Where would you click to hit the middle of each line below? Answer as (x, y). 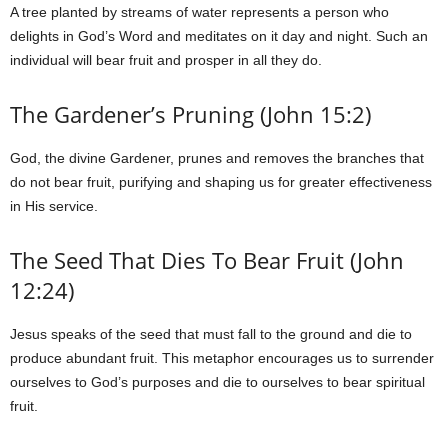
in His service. (54, 206)
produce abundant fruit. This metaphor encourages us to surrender (222, 358)
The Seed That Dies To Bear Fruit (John (207, 260)
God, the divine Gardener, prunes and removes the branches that (217, 158)
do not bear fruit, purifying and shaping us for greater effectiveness (221, 182)
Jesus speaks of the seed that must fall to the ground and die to (211, 334)
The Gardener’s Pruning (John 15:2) (191, 114)
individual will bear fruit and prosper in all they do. (166, 60)
